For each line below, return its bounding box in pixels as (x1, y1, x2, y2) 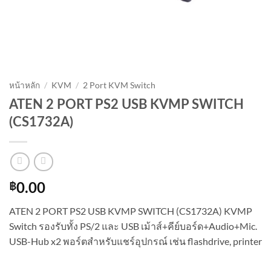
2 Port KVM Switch (83, 80, 156, 90)
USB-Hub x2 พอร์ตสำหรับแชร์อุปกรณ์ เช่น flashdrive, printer (9, 235, 262, 247)
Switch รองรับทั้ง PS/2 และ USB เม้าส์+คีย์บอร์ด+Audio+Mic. (9, 220, 257, 232)
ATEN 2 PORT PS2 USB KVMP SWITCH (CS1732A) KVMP (9, 205, 252, 217)
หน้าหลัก (9, 80, 40, 90)
